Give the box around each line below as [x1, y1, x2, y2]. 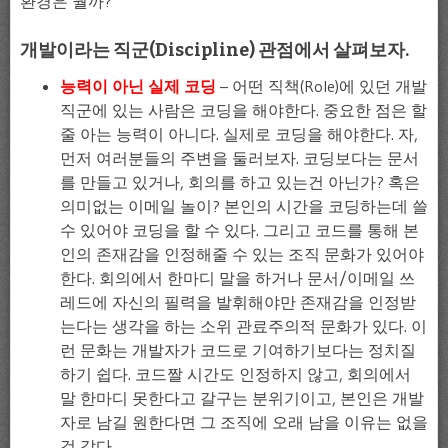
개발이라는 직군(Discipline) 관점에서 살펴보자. [20, 38, 409, 61]
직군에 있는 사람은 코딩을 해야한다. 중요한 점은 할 [60, 99, 427, 120]
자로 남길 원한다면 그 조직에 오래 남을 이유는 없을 [60, 411, 428, 432]
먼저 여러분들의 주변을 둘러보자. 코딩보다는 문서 [60, 147, 419, 168]
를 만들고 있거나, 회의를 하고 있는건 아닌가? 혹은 [60, 171, 420, 192]
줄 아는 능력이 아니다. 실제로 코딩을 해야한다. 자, [60, 123, 418, 144]
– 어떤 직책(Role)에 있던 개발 [216, 75, 427, 96]
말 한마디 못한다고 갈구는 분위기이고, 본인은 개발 [60, 387, 424, 408]
